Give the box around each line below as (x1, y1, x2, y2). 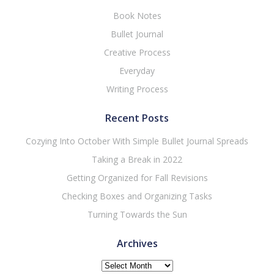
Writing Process (106, 83, 168, 95)
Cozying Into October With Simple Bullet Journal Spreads (26, 135, 248, 147)
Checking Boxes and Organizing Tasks (62, 190, 212, 202)
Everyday (119, 65, 155, 76)
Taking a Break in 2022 (92, 154, 182, 165)
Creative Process (103, 46, 171, 58)
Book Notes (113, 10, 161, 21)
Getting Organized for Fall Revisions (66, 172, 208, 183)
